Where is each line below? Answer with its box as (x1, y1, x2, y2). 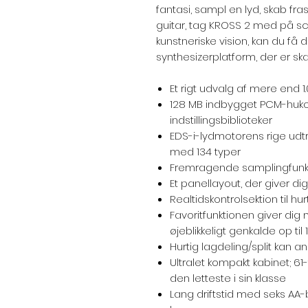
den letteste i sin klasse (170, 271, 286, 285)
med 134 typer (170, 144, 241, 159)
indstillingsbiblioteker (170, 113, 272, 127)
